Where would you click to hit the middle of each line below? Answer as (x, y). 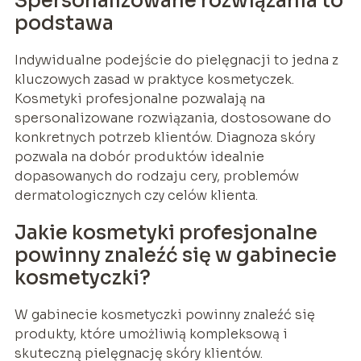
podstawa (64, 23)
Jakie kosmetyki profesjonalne (166, 232)
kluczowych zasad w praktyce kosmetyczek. (154, 79)
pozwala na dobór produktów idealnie (139, 156)
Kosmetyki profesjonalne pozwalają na (139, 98)
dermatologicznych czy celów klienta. (136, 195)
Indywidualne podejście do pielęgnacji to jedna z (176, 60)
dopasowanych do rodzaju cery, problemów (156, 176)
